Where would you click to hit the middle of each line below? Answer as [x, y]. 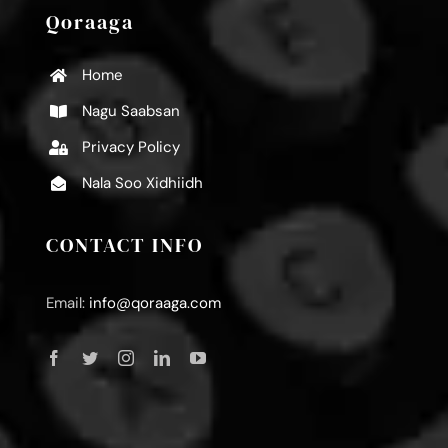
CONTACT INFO [124, 244]
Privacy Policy [130, 147]
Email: [67, 302]
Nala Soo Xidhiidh [142, 183]
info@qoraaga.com [154, 302]
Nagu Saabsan [130, 111]
